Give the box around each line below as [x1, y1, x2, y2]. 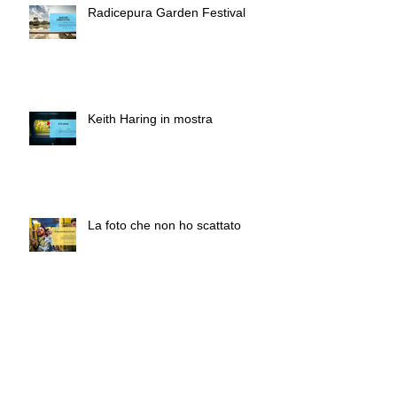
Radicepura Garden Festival [88, 5, 245, 20]
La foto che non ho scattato [88, 218, 241, 233]
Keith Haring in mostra [88, 112, 213, 127]
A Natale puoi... [88, 324, 174, 339]
